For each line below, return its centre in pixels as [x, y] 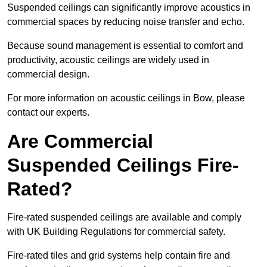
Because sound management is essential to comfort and [125, 46]
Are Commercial [80, 142]
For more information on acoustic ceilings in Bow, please [126, 98]
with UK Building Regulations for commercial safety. [116, 232]
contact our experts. [48, 113]
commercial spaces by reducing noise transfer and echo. [126, 22]
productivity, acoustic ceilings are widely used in [108, 60]
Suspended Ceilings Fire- [123, 165]
